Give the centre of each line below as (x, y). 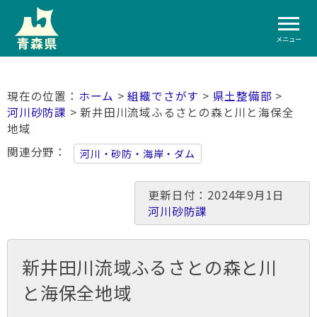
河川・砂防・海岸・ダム (138, 154)
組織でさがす (163, 96)
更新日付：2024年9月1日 (222, 195)
